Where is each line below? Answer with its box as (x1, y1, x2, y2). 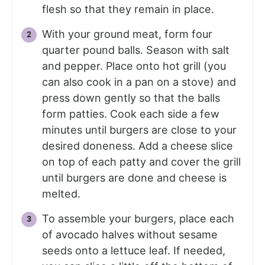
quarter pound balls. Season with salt (42, 43, 230, 56)
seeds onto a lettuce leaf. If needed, (42, 244, 225, 257)
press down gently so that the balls (42, 91, 220, 104)
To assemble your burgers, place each (42, 212, 234, 225)
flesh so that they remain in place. (42, 2, 214, 15)
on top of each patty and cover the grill (42, 155, 241, 168)
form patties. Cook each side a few (42, 107, 219, 120)
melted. (42, 187, 80, 200)
